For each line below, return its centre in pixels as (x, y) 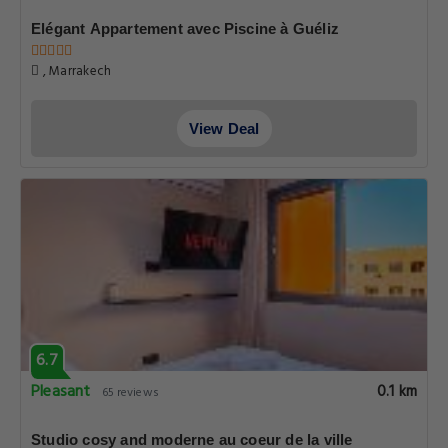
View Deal (224, 128)
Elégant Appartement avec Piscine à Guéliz (185, 28)
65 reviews (130, 393)
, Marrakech (75, 71)
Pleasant (61, 392)
